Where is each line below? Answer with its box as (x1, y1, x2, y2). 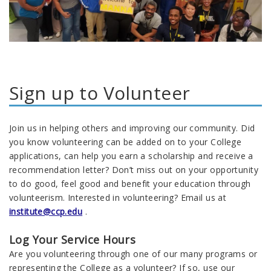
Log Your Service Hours (9, 232, 136, 247)
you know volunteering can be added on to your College (9, 136, 242, 148)
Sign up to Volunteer (9, 80, 191, 106)
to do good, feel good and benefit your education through (9, 178, 251, 190)
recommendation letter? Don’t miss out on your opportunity (9, 164, 258, 176)
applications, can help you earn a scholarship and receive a (9, 150, 253, 162)
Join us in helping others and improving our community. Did (9, 122, 255, 134)
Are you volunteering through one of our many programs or (9, 248, 258, 260)
